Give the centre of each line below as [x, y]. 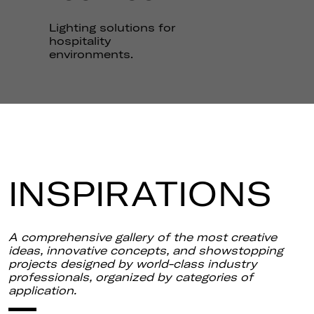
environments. [91, 54]
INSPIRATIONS [140, 193]
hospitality [80, 41]
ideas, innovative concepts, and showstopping [146, 250]
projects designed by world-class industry [133, 264]
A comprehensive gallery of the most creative [143, 237]
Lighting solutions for [112, 27]
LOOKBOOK [235, 18]
